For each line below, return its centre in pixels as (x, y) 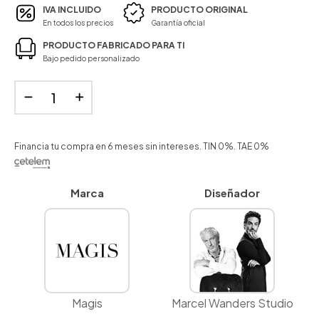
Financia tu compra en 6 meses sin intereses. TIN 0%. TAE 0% (142, 147)
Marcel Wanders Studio (232, 303)
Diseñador (232, 193)
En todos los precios (78, 23)
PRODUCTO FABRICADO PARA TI (114, 46)
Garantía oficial (178, 23)
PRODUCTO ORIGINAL (199, 10)
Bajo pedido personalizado (91, 59)
